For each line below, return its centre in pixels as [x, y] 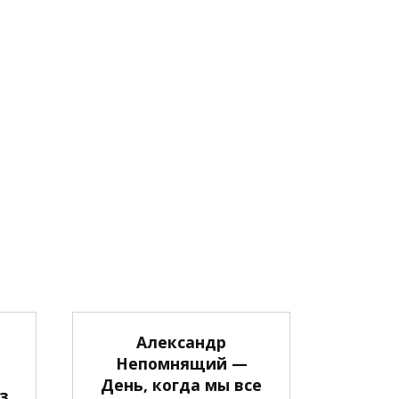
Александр [181, 342]
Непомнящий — [181, 363]
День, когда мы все [181, 384]
